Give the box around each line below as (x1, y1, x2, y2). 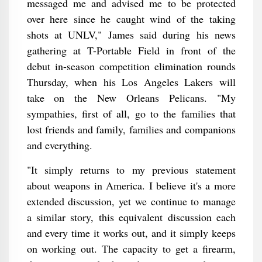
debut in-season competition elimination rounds (26, 59, 236, 73)
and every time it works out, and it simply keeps (26, 226, 236, 240)
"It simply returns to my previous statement (26, 163, 236, 177)
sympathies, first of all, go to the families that (26, 106, 236, 120)
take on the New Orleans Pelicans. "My (26, 91, 236, 105)
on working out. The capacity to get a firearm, (26, 242, 236, 256)
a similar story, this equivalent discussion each (26, 210, 236, 224)
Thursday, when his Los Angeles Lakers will (26, 75, 236, 89)
